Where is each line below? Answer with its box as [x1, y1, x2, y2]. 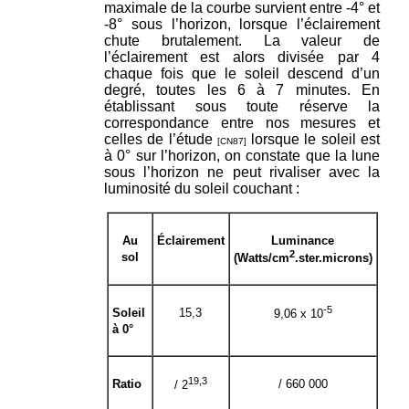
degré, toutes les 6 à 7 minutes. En [104, 81, 380, 98]
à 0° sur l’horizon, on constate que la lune [104, 147, 380, 163]
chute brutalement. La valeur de [104, 32, 380, 48]
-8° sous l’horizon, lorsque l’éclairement [104, 16, 380, 32]
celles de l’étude [104, 131, 217, 147]
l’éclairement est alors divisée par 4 [104, 48, 380, 65]
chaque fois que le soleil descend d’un [104, 65, 380, 81]
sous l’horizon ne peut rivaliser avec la [104, 163, 380, 180]
